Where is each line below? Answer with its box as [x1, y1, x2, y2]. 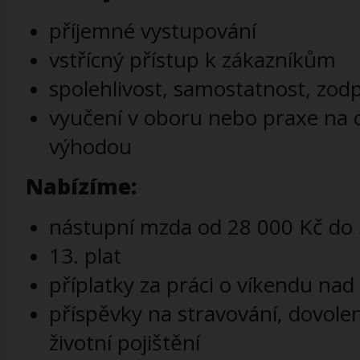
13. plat [48, 241, 121, 271]
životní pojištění [48, 328, 200, 358]
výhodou [48, 131, 132, 161]
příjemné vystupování [48, 15, 256, 45]
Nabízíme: [26, 172, 137, 202]
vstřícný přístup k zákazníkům [48, 44, 336, 74]
